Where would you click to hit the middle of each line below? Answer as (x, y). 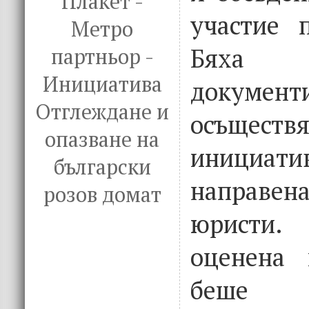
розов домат (102, 195)
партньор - (102, 57)
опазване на (102, 139)
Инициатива (102, 84)
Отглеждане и (102, 112)
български (102, 167)
